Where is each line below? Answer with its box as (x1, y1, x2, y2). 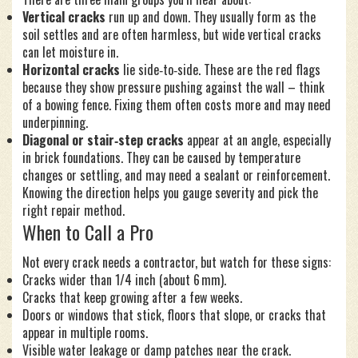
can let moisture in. (22, 42, 118, 62)
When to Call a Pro (22, 217, 153, 246)
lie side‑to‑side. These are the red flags (120, 60, 320, 79)
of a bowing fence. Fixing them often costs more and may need (22, 95, 331, 114)
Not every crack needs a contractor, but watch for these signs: (22, 253, 331, 272)
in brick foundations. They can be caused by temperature (22, 148, 300, 167)
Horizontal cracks (22, 60, 120, 79)
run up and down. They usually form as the (105, 7, 316, 26)
